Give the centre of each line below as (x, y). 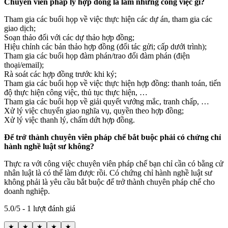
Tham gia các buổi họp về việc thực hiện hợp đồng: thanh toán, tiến (112, 83)
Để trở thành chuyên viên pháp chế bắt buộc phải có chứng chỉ (112, 137)
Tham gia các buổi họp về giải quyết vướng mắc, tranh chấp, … (107, 101)
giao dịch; (20, 28)
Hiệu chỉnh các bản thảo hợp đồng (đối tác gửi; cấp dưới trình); (105, 46)
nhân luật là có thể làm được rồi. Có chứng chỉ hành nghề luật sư (108, 173)
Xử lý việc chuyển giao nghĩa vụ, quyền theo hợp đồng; (94, 110)
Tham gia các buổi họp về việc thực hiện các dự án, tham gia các (108, 19)
